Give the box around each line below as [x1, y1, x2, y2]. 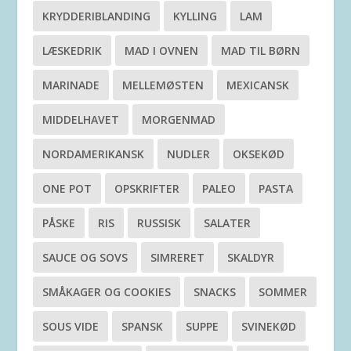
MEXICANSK [226, 78, 290, 93]
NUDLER [167, 147, 211, 162]
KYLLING [173, 9, 218, 24]
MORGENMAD [142, 112, 216, 128]
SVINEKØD [241, 319, 297, 335]
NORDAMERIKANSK [42, 147, 145, 162]
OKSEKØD [233, 147, 285, 162]
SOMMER [259, 284, 308, 300]
